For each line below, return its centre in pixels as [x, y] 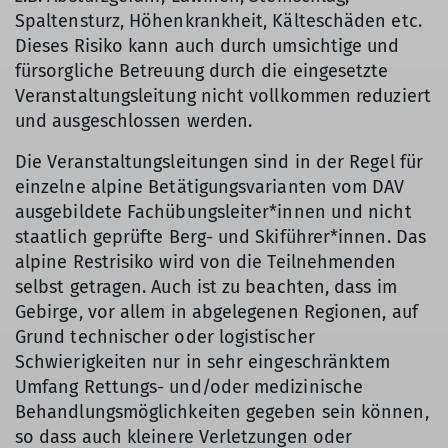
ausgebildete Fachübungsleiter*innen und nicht [213, 212]
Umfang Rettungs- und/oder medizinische [189, 387]
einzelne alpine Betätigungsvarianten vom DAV [210, 187]
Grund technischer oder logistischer [165, 337]
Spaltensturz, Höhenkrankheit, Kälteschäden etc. [218, 21]
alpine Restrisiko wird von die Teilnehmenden [206, 262]
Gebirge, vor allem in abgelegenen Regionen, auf [216, 312]
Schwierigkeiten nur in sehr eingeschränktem [203, 362]
